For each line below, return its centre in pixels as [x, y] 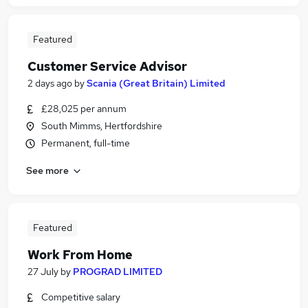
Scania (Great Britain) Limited [156, 83]
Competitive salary [81, 297]
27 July [43, 272]
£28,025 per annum [84, 109]
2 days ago [50, 83]
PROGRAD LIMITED [118, 272]
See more [47, 170]
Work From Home [80, 255]
